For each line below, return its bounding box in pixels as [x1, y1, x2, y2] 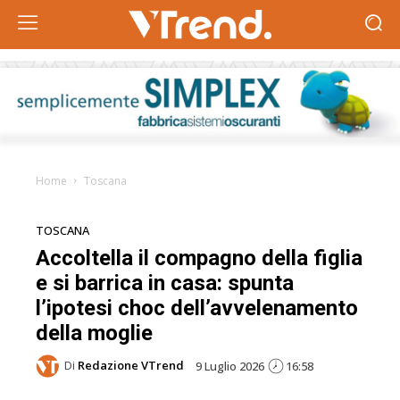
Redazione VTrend [78, 357, 184, 373]
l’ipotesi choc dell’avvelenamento [36, 295, 358, 321]
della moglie [36, 320, 153, 346]
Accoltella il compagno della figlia [36, 245, 362, 271]
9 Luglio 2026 [196, 357, 264, 374]
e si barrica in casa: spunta [36, 270, 294, 296]
